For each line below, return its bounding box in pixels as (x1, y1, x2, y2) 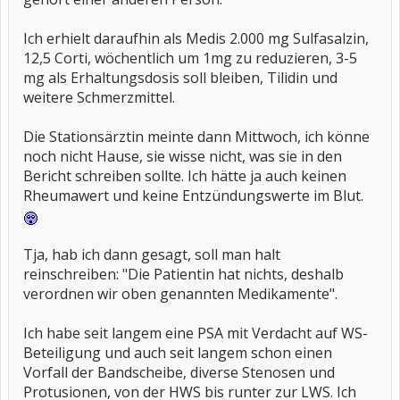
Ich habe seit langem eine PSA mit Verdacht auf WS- (23, 323, 368, 343)
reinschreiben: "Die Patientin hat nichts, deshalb (23, 264, 344, 284)
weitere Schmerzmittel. (23, 87, 175, 107)
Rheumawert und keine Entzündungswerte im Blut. (23, 186, 363, 205)
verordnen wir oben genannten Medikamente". (23, 284, 337, 304)
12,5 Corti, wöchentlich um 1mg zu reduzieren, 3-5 (23, 48, 357, 68)
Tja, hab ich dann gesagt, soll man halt (23, 245, 280, 264)
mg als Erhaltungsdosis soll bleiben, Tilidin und (23, 68, 337, 87)
